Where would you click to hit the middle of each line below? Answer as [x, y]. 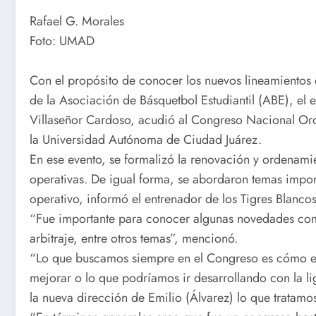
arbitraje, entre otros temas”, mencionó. [134, 238]
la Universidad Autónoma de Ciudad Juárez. [146, 139]
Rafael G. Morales [77, 21]
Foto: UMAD [62, 41]
